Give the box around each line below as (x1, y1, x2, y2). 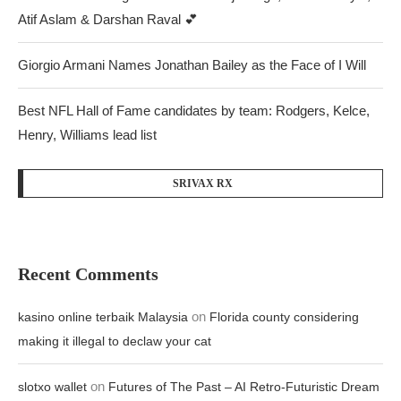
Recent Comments (18, 264, 158, 284)
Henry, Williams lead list (18, 127, 157, 142)
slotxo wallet (18, 380, 87, 394)
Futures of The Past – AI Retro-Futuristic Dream (108, 380, 380, 394)
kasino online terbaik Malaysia (18, 310, 188, 324)
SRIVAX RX (173, 177, 233, 190)
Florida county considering (209, 310, 359, 324)
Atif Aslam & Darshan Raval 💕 (18, 12, 198, 27)
